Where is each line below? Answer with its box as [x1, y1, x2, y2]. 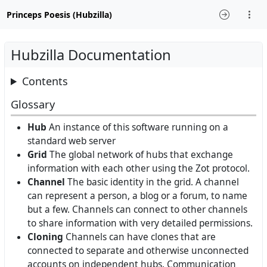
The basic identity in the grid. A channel [65, 175, 239, 188]
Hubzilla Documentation [11, 45, 171, 64]
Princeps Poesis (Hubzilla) [6, 9, 112, 20]
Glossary [11, 97, 55, 112]
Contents [22, 74, 69, 88]
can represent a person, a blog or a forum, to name [27, 189, 247, 202]
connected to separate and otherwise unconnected [27, 244, 249, 257]
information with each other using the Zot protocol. [27, 162, 250, 175]
